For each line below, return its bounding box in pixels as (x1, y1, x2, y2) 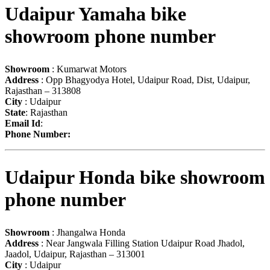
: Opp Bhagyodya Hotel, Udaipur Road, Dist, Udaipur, (39, 74, 250, 85)
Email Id (5, 118, 40, 128)
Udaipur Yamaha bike (5, 3, 186, 25)
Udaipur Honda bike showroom (5, 166, 265, 189)
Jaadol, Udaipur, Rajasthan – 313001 (5, 248, 145, 259)
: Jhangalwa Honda (49, 227, 125, 237)
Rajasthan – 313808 (5, 85, 81, 96)
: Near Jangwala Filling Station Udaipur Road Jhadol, (39, 237, 245, 248)
